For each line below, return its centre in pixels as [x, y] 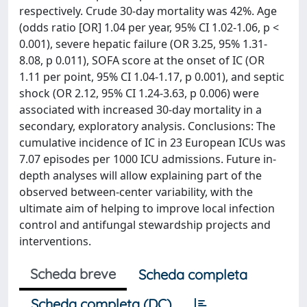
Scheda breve [73, 274]
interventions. [55, 241]
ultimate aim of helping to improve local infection [147, 208]
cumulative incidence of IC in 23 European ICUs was [152, 143]
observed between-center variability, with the [136, 192]
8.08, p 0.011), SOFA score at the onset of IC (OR [142, 60]
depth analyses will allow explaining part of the [140, 175]
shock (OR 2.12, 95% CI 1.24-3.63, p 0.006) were [139, 93]
